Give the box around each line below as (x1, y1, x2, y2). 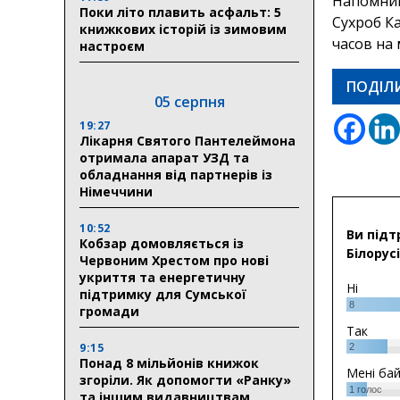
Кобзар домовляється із (79, 234, 244, 252)
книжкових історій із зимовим (79, 20, 287, 37)
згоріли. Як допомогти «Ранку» (79, 371, 291, 388)
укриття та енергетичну (79, 268, 246, 286)
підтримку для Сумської (79, 285, 246, 303)
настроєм (79, 37, 148, 54)
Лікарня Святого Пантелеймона (79, 131, 296, 149)
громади (79, 302, 139, 320)
